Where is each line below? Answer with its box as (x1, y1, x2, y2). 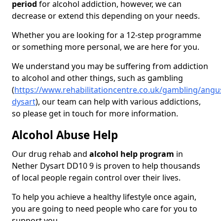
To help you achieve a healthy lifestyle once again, (12, 191, 196, 203)
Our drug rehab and (12, 148, 89, 160)
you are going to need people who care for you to (12, 203, 197, 215)
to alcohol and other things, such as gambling (12, 73, 183, 84)
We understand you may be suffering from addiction (12, 61, 208, 72)
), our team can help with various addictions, (36, 96, 201, 108)
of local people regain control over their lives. (12, 172, 183, 184)
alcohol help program (89, 148, 174, 160)
